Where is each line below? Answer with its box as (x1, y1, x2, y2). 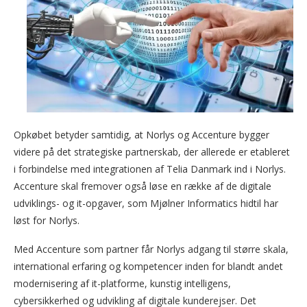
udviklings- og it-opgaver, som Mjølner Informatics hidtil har (14, 197, 278, 210)
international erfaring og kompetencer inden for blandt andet (14, 260, 283, 273)
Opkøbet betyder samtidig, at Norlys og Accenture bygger (14, 128, 269, 142)
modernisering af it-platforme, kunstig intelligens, (14, 277, 231, 291)
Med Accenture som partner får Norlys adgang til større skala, (14, 243, 288, 256)
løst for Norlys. (14, 214, 79, 228)
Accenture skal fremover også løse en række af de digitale (14, 180, 271, 193)
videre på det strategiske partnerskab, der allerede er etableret (14, 145, 290, 159)
